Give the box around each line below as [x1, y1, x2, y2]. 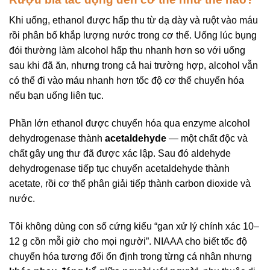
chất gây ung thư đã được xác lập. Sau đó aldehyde [9, 148, 231, 159]
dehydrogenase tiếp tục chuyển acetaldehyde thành [9, 163, 230, 174]
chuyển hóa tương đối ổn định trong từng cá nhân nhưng [9, 251, 252, 262]
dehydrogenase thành [9, 133, 105, 144]
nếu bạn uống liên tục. [9, 90, 104, 101]
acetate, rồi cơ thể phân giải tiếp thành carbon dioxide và [9, 178, 251, 189]
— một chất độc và [166, 133, 248, 144]
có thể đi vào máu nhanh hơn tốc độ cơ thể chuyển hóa [9, 75, 244, 86]
